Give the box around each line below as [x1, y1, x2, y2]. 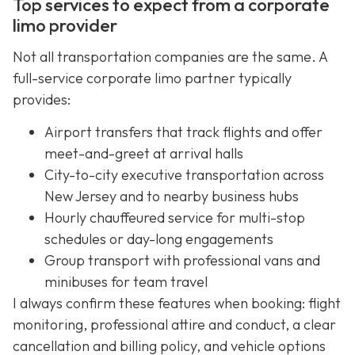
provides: [13, 90, 71, 109]
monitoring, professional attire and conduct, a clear [13, 315, 336, 334]
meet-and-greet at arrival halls [44, 144, 243, 163]
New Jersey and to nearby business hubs [44, 187, 299, 206]
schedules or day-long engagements [44, 230, 273, 249]
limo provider [13, 13, 117, 36]
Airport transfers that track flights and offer [44, 123, 323, 142]
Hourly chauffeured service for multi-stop [44, 208, 305, 227]
